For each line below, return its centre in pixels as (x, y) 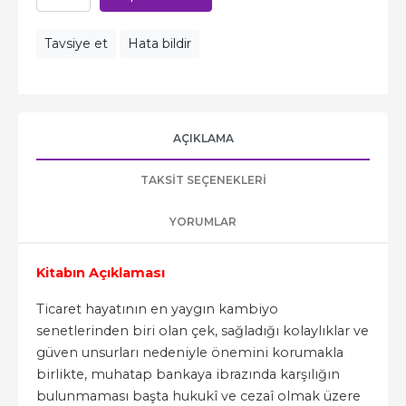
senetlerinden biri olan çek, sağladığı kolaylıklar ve (203, 331)
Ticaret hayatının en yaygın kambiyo (157, 309)
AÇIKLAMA (203, 138)
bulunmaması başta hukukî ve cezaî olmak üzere (198, 396)
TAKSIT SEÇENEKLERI (203, 180)
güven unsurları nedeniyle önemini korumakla (190, 353)
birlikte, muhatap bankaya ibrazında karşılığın (188, 374)
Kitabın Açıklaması (101, 273)
